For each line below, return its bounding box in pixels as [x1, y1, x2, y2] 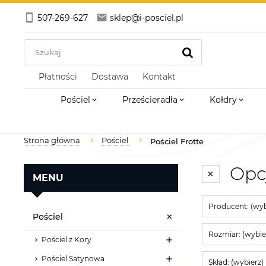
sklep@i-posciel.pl [110, 12, 183, 23]
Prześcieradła [122, 94, 178, 105]
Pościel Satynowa [42, 254, 104, 263]
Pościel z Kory [42, 235, 91, 244]
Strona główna [24, 135, 80, 145]
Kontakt [142, 71, 176, 82]
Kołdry [210, 94, 237, 105]
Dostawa [91, 71, 128, 82]
